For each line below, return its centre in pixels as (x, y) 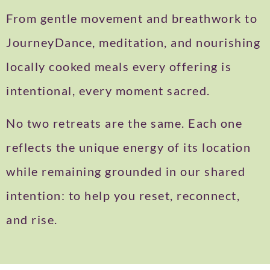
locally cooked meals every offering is (119, 66)
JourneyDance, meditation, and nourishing (133, 42)
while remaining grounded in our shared (126, 171)
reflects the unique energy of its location (128, 147)
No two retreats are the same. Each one (124, 123)
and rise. (32, 219)
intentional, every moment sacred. (108, 90)
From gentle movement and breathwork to (132, 18)
